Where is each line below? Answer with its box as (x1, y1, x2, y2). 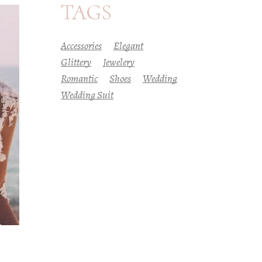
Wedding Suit (60, 87, 113, 102)
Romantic (60, 71, 98, 85)
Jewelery (102, 54, 135, 69)
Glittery (60, 54, 91, 69)
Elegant (113, 38, 143, 53)
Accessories (60, 38, 102, 53)
